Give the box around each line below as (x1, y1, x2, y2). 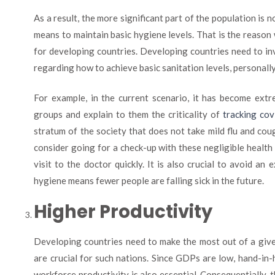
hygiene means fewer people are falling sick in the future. (34, 175, 265, 186)
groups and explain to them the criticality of (34, 109, 223, 120)
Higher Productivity (34, 199, 213, 224)
